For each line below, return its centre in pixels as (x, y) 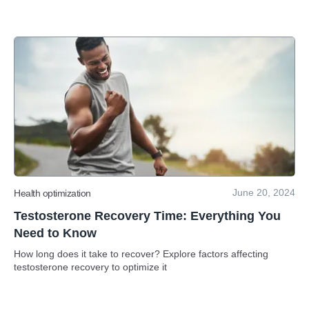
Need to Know (55, 233)
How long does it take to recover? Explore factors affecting (141, 254)
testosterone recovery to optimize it (90, 267)
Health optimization (52, 193)
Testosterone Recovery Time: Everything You (147, 216)
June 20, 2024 (264, 192)
